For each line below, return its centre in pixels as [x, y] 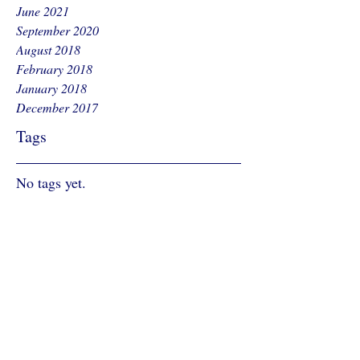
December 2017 [57, 107]
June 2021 [43, 11]
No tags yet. [51, 182]
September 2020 [57, 30]
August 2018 [48, 49]
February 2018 [54, 69]
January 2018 [51, 88]
